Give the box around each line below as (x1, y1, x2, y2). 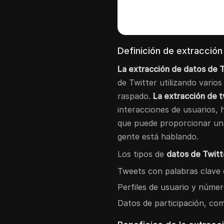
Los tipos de (117, 148, 167, 159)
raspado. (117, 90, 153, 101)
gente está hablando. (117, 131, 199, 141)
